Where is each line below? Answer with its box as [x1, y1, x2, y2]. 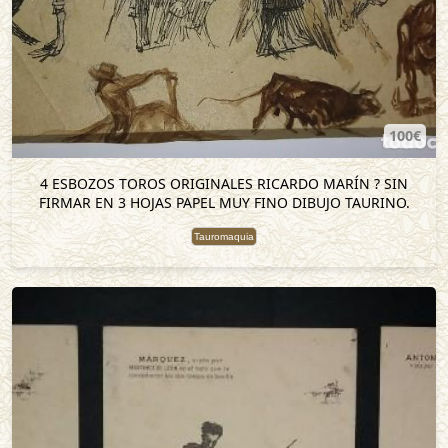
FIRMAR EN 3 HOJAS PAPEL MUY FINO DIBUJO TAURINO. [38, 193, 410, 212]
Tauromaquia [194, 231, 254, 242]
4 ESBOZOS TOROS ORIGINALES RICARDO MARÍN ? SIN [40, 174, 408, 193]
